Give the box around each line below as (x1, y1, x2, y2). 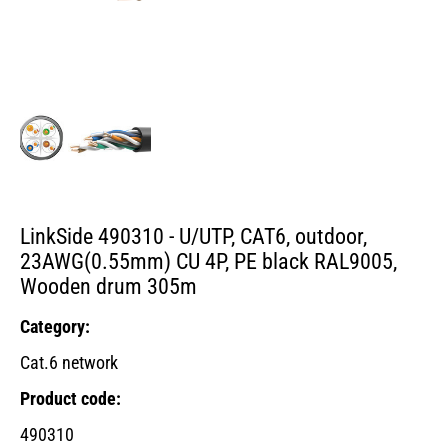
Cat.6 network (20, 351, 118, 373)
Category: (20, 315, 90, 337)
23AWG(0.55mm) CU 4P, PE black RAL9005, (20, 248, 397, 274)
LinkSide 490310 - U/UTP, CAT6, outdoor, (20, 223, 367, 249)
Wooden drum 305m (20, 273, 197, 299)
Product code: (20, 387, 121, 409)
